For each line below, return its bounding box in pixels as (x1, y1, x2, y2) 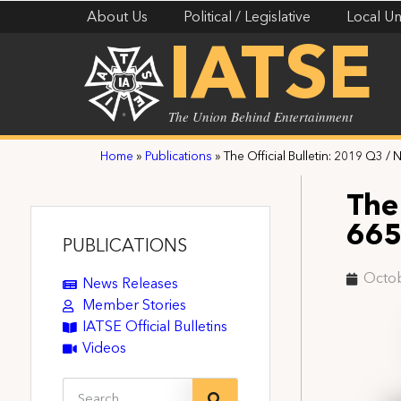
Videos (82, 341, 127, 356)
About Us (87, 11, 149, 25)
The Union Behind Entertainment (168, 107, 354, 125)
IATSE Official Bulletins (82, 320, 228, 335)
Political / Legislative (183, 11, 311, 25)
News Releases (82, 277, 179, 292)
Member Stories (82, 298, 187, 313)
